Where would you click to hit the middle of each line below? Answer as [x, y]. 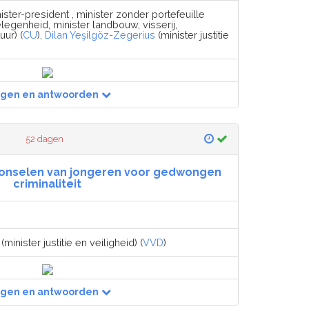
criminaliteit [47, 184]
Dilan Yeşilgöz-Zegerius [100, 35]
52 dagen [45, 139]
